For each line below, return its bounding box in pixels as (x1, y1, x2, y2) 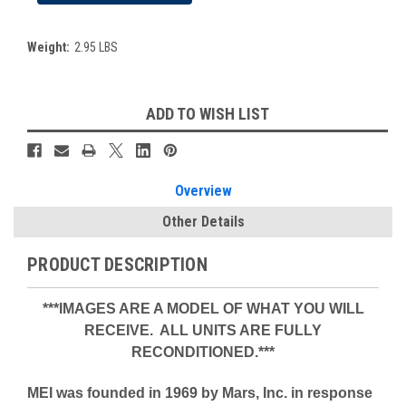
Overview (174, 181, 232, 199)
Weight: (27, 39, 70, 54)
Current (27, 100, 69, 115)
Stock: (27, 119, 62, 134)
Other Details (161, 212, 245, 230)
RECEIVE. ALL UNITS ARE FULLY (84, 322, 322, 338)
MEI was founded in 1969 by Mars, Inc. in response (27, 384, 372, 401)
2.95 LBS (73, 39, 118, 54)
